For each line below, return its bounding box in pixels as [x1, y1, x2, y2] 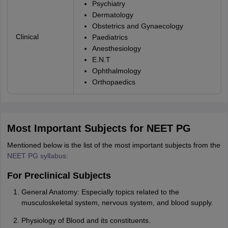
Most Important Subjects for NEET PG [7, 123, 191, 134]
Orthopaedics [92, 78, 135, 86]
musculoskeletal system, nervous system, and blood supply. [21, 198, 213, 207]
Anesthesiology [92, 44, 141, 52]
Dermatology [92, 11, 133, 19]
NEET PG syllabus [7, 152, 66, 160]
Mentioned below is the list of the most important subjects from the [7, 141, 220, 149]
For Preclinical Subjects [7, 170, 111, 181]
